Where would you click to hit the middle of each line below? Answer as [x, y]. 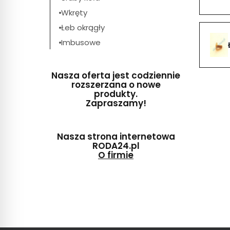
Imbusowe [81, 43]
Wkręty [74, 13]
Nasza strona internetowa [116, 137]
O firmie [116, 155]
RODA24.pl [116, 146]
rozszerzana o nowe [116, 85]
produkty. [116, 94]
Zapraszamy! [116, 103]
